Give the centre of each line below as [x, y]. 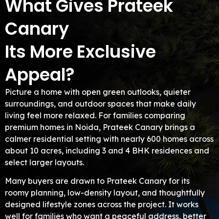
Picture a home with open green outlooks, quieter [98, 92]
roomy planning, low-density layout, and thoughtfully [105, 193]
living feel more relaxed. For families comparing [95, 115]
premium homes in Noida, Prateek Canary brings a [100, 127]
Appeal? [40, 74]
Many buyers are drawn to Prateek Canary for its [97, 181]
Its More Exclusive [80, 51]
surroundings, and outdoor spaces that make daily [100, 103]
